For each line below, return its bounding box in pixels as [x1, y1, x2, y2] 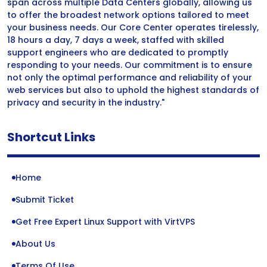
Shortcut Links [7, 129, 95, 145]
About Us [15, 238, 55, 250]
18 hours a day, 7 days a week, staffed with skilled [7, 34, 224, 46]
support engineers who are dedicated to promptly [7, 46, 228, 58]
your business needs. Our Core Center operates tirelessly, [7, 21, 259, 33]
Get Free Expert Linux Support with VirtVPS [15, 216, 195, 228]
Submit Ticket [15, 194, 74, 206]
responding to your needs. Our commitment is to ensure [7, 59, 252, 71]
